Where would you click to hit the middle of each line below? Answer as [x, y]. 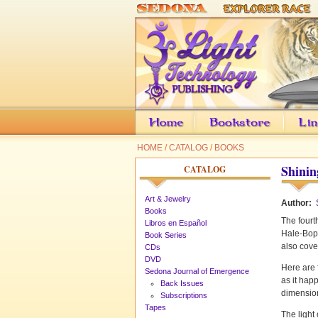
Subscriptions [183, 295]
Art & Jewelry [168, 198]
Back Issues [182, 283]
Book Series [166, 235]
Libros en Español [176, 223]
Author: [297, 203]
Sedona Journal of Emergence [197, 271]
